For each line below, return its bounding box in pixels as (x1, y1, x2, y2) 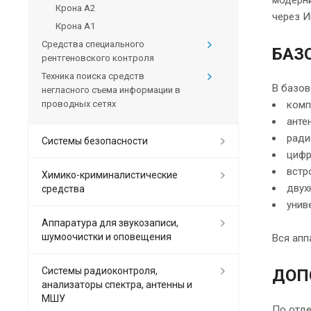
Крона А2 (56, 3, 95, 14)
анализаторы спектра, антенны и (42, 279, 192, 291)
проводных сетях (42, 99, 116, 110)
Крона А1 (56, 21, 95, 32)
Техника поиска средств (42, 71, 144, 82)
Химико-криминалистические (42, 169, 178, 181)
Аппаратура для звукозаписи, (42, 217, 178, 229)
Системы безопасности (42, 135, 148, 147)
